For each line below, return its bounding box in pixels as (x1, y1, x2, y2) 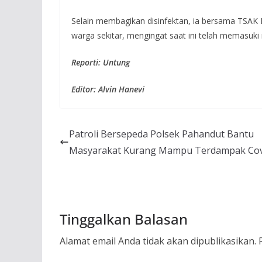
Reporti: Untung (71, 56, 130, 68)
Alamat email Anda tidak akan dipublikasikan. (60, 234, 256, 247)
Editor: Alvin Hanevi (71, 83, 144, 95)
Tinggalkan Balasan (60, 209, 188, 229)
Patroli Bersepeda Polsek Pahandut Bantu (69, 127, 254, 140)
